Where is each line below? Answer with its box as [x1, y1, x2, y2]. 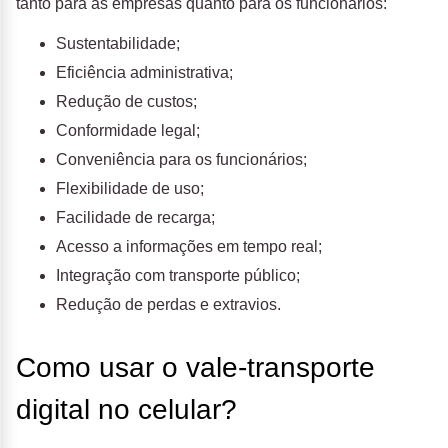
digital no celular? [16, 394, 237, 426]
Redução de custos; [56, 93, 197, 111]
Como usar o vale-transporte [16, 352, 375, 384]
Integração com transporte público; [56, 267, 300, 285]
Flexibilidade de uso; [56, 180, 204, 198]
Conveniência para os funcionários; [56, 151, 307, 169]
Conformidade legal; [56, 122, 200, 140]
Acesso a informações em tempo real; [56, 238, 322, 256]
